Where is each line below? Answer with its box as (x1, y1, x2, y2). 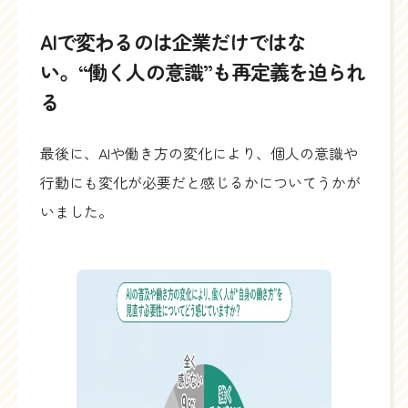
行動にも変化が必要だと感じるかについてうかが (40, 171, 361, 194)
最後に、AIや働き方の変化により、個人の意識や (40, 142, 358, 165)
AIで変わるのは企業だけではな (40, 26, 307, 56)
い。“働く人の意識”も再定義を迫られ (40, 56, 366, 87)
